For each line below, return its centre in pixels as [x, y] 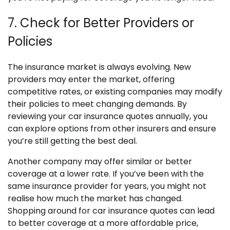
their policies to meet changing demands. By [97, 104]
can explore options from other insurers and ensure [112, 129]
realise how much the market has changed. [95, 199]
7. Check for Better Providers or [101, 23]
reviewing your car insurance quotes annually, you [108, 117]
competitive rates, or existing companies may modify [115, 92]
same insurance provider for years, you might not [107, 186]
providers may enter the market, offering [91, 80]
